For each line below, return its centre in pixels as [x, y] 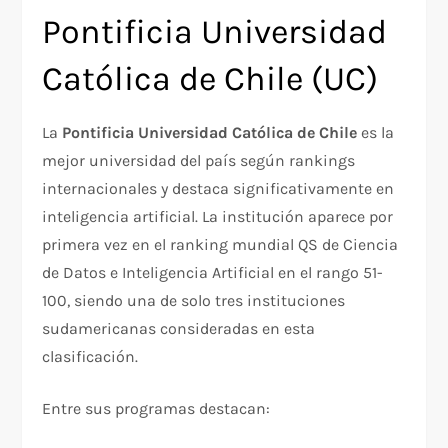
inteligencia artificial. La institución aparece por [218, 217]
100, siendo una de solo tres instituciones [194, 301]
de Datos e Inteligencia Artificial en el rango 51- [213, 273]
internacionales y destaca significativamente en [218, 189]
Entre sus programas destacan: [156, 409]
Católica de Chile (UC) [210, 79]
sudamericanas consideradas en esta [179, 329]
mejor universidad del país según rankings [199, 161]
